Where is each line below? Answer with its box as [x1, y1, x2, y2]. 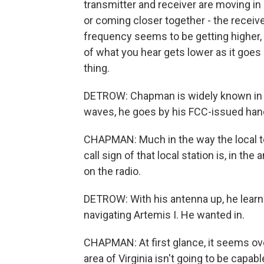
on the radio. [84, 165, 141, 177]
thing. [84, 62, 110, 74]
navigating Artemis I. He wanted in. [84, 209, 245, 221]
